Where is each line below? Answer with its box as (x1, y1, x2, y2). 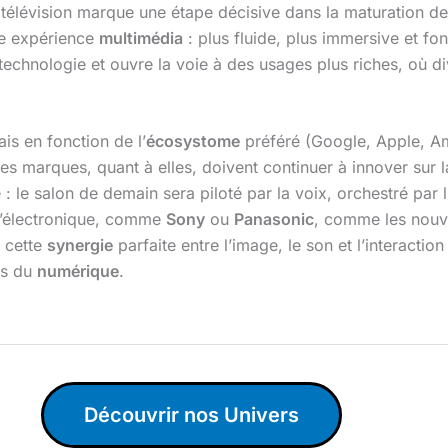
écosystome (146, 131, 240, 152)
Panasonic (234, 209, 314, 230)
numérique (37, 261, 119, 282)
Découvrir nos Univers (83, 403, 299, 428)
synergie (47, 235, 113, 256)
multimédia (99, 27, 183, 48)
